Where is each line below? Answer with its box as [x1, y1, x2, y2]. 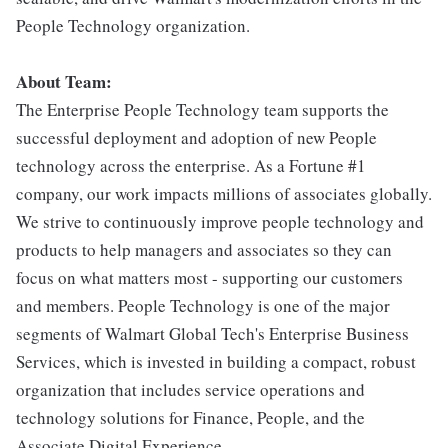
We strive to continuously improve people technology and [16, 209, 424, 233]
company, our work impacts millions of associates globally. [16, 181, 432, 205]
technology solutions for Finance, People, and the [16, 405, 365, 429]
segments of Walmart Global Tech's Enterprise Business [16, 321, 409, 345]
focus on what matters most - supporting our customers [16, 265, 403, 289]
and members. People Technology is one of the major [16, 293, 390, 317]
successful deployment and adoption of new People [16, 125, 377, 149]
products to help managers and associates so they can [16, 237, 392, 261]
